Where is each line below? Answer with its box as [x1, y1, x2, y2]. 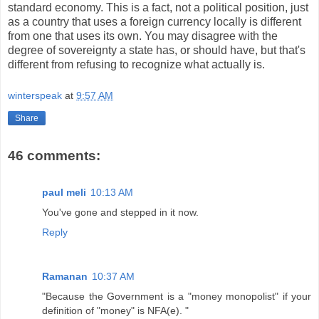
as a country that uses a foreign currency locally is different [8, 16, 301, 28]
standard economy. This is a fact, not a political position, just [8, 1, 308, 14]
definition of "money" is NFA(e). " [42, 305, 189, 317]
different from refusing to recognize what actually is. [8, 58, 265, 71]
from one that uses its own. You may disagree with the [8, 30, 278, 43]
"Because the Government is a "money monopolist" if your [42, 291, 311, 303]
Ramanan [42, 271, 88, 283]
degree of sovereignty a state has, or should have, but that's [8, 44, 305, 57]
